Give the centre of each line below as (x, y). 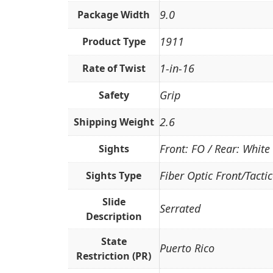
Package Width (114, 15)
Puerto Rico (187, 248)
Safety (114, 95)
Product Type (114, 42)
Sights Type (114, 176)
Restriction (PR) (114, 256)
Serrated (180, 209)
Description (114, 217)
